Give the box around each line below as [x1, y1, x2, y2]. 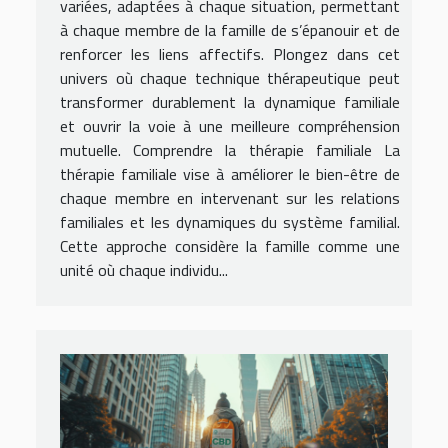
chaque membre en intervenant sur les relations [60, 186, 400, 211]
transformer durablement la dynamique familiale [60, 90, 400, 115]
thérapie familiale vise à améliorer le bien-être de [60, 162, 400, 187]
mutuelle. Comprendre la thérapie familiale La [60, 138, 400, 163]
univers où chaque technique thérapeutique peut [60, 66, 400, 91]
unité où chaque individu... [60, 258, 228, 283]
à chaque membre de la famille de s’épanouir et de [60, 18, 400, 43]
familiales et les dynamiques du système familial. [60, 210, 400, 235]
